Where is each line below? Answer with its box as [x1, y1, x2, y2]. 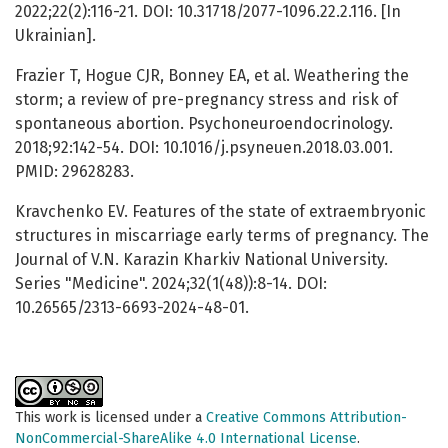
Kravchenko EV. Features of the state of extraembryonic [15, 202, 426, 222]
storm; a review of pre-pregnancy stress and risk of [15, 90, 398, 110]
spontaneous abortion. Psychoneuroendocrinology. [15, 114, 393, 134]
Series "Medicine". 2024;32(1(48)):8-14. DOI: [15, 274, 327, 294]
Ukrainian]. [15, 26, 96, 46]
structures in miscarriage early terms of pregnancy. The [15, 226, 429, 246]
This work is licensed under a [15, 409, 206, 427]
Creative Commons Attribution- [206, 409, 407, 427]
